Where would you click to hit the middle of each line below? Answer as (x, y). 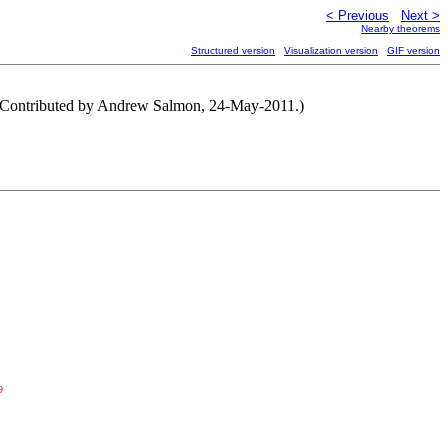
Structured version (233, 50)
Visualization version (331, 50)
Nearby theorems (400, 28)
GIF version (413, 50)
